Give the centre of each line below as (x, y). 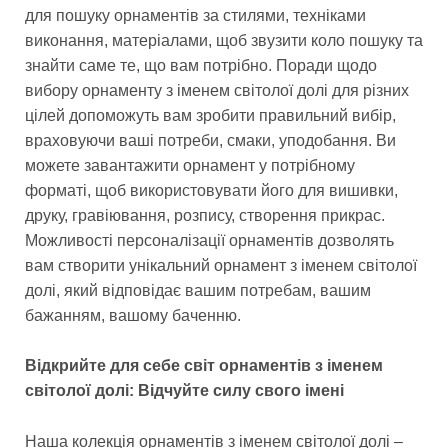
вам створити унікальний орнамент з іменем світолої (221, 265)
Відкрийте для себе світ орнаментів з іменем (204, 366)
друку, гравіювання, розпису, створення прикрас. (205, 215)
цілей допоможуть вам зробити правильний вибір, (210, 115)
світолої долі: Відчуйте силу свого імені (184, 391)
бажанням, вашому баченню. (133, 315)
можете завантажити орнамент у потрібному (190, 165)
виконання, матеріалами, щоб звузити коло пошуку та (224, 40)
